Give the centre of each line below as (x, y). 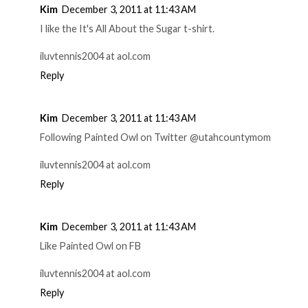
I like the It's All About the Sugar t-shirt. (127, 28)
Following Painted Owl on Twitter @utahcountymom (155, 137)
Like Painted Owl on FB (90, 245)
